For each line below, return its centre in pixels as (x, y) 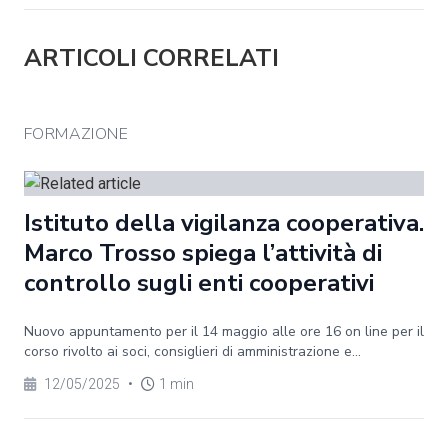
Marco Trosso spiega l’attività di (203, 253)
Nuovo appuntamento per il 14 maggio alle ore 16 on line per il (224, 331)
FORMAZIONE (76, 134)
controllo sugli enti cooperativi (202, 283)
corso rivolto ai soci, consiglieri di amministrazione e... (192, 351)
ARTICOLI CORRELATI (151, 58)
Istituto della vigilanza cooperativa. (224, 223)
